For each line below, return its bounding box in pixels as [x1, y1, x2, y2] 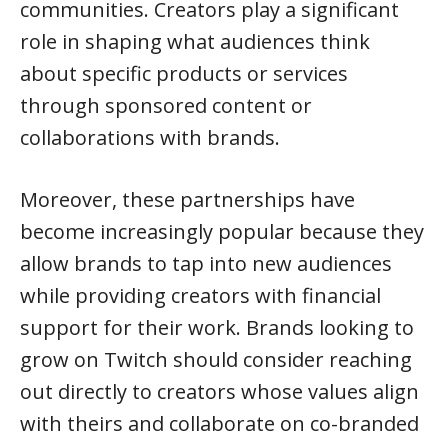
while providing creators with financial [20, 282, 381, 309]
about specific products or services [20, 60, 348, 87]
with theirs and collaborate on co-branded [20, 410, 419, 437]
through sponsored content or [20, 92, 312, 119]
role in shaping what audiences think [20, 28, 370, 55]
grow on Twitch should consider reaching [20, 346, 412, 373]
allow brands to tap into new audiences [20, 250, 392, 277]
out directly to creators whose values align [20, 378, 419, 405]
